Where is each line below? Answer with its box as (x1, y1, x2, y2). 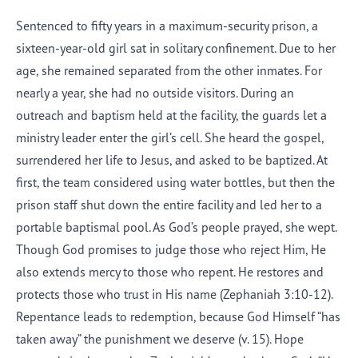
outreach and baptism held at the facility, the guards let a (16, 107, 327, 123)
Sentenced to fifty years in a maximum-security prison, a (16, 18, 318, 34)
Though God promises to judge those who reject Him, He (16, 241, 326, 257)
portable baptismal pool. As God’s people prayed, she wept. (16, 219, 337, 235)
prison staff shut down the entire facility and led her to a (16, 197, 322, 213)
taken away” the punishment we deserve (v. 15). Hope (16, 331, 304, 347)
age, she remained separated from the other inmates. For (16, 62, 322, 78)
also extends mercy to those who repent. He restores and (16, 264, 324, 280)
